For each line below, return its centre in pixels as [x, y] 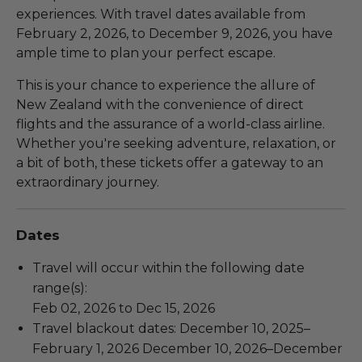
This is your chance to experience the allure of [166, 85]
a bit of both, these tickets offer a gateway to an [170, 162]
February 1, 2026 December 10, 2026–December [187, 348]
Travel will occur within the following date [168, 267]
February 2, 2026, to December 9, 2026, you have [175, 33]
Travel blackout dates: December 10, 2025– [171, 328]
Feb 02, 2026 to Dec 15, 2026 [124, 308]
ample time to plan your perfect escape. [146, 53]
